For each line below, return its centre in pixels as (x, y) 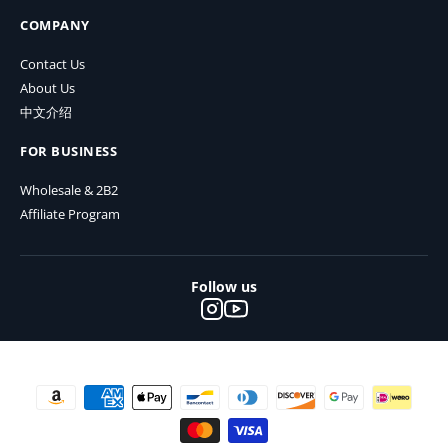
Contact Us (52, 64)
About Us (47, 88)
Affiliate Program (70, 214)
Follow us (224, 286)
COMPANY (55, 25)
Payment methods (75, 389)
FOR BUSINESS (68, 151)
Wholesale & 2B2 (69, 190)
